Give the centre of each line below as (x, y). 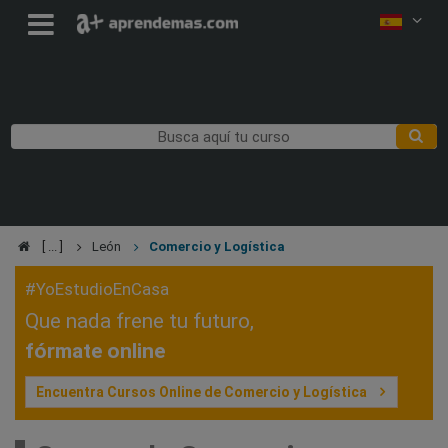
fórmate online (95, 350)
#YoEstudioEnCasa (97, 288)
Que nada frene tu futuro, (139, 320)
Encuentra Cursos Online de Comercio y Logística (201, 391)
